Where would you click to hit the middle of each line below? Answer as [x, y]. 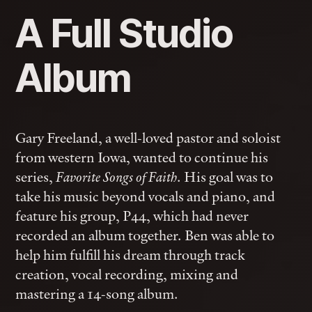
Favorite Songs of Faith [117, 177]
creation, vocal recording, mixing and [127, 274]
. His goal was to [225, 177]
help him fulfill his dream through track [131, 255]
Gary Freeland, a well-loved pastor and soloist [148, 138]
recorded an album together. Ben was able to [145, 235]
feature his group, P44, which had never [132, 216]
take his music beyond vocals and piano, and [146, 196]
